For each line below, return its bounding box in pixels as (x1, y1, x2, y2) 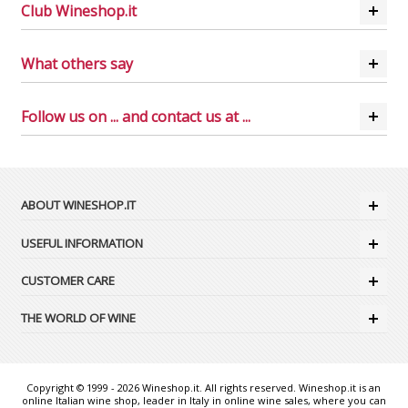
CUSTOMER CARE (21, 271, 116, 289)
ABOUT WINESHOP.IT (21, 197, 137, 214)
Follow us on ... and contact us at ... (21, 107, 251, 127)
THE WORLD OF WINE (21, 310, 137, 327)
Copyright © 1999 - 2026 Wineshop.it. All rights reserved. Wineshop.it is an (26, 381, 382, 395)
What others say (21, 54, 134, 75)
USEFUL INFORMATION (21, 234, 144, 251)
